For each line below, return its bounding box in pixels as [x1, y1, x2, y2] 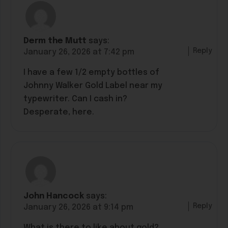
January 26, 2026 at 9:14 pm [23, 203, 133, 212]
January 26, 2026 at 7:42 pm [23, 47, 134, 56]
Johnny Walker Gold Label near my [23, 81, 162, 90]
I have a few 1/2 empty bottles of [23, 68, 159, 77]
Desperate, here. [23, 107, 94, 117]
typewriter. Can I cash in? [23, 94, 127, 103]
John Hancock [23, 191, 84, 201]
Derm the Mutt [23, 36, 87, 45]
